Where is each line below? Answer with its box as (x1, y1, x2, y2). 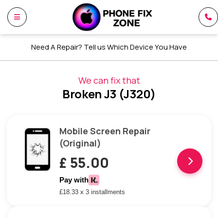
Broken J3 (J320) (62, 86, 156, 102)
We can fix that (78, 74, 140, 86)
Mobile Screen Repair (59, 125, 150, 137)
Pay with (59, 176, 89, 184)
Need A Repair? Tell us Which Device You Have (31, 42, 187, 52)
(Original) (59, 137, 101, 149)
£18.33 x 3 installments (59, 188, 125, 196)
